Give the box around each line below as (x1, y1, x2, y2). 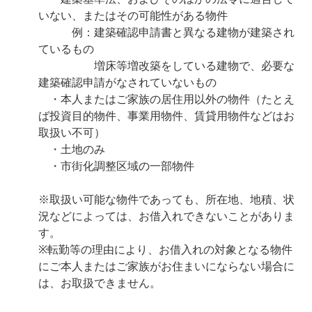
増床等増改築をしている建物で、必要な (38, 59, 295, 72)
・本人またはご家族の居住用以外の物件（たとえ (38, 93, 295, 105)
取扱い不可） (38, 126, 105, 139)
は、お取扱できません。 (38, 276, 161, 289)
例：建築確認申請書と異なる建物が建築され (38, 26, 295, 38)
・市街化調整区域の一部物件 (38, 159, 194, 172)
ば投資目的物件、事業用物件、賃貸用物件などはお (38, 109, 295, 122)
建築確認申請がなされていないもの (38, 76, 217, 88)
